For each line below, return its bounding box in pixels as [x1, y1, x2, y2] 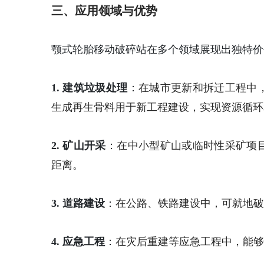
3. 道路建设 [51, 197, 105, 209]
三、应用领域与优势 [51, 4, 157, 17]
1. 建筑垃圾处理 [51, 82, 128, 94]
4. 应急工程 [51, 236, 105, 247]
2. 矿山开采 [51, 140, 106, 151]
